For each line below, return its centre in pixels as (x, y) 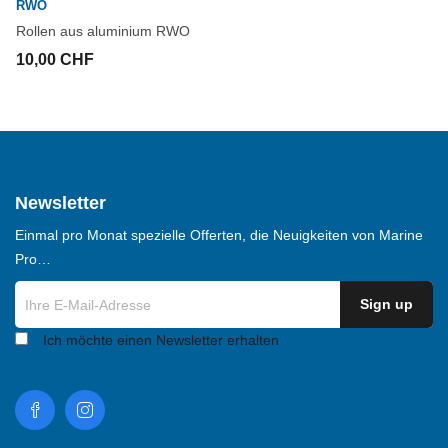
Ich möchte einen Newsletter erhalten (160, 340)
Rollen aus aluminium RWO (103, 31)
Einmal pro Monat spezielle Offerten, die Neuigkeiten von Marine (218, 235)
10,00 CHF (55, 60)
